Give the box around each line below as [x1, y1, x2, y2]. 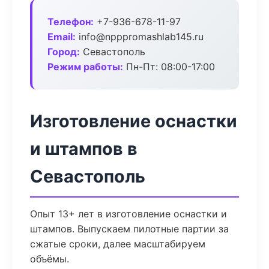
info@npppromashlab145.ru [76, 31, 204, 43]
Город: [47, 46, 80, 58]
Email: [47, 31, 76, 43]
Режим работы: [47, 61, 123, 73]
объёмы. [30, 253, 69, 265]
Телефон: [47, 16, 94, 28]
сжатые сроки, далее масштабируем [30, 238, 205, 250]
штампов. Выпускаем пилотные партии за [30, 223, 229, 235]
